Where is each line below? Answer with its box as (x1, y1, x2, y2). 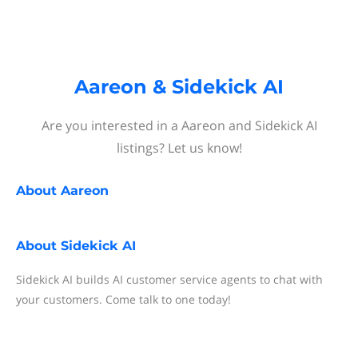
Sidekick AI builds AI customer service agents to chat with (16, 272, 323, 287)
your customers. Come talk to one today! (16, 292, 231, 307)
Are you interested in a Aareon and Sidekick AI (41, 117, 317, 134)
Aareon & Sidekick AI (74, 75, 284, 98)
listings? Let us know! (116, 139, 242, 157)
